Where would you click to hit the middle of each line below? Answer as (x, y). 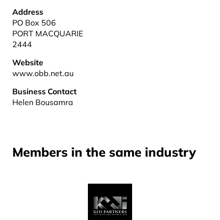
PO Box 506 (34, 23)
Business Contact (44, 91)
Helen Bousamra (43, 102)
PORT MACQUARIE (48, 33)
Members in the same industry (104, 152)
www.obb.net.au (43, 73)
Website (28, 62)
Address (28, 12)
